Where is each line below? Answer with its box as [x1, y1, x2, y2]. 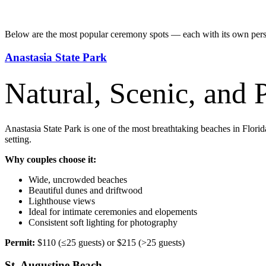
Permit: [5, 237, 35, 248]
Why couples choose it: [5, 154, 96, 164]
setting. [5, 134, 31, 144]
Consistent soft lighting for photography [28, 217, 178, 227]
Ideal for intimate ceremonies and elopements [28, 206, 197, 217]
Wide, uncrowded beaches [28, 174, 127, 185]
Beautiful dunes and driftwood [28, 185, 142, 195]
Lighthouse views [28, 195, 95, 206]
